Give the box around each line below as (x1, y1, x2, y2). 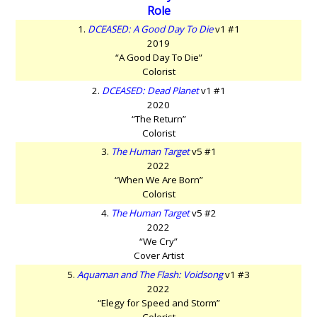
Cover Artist (133, 249, 184, 263)
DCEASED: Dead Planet (101, 83, 199, 97)
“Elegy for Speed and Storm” (97, 296, 220, 309)
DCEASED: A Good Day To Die (87, 23, 213, 36)
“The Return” (131, 112, 186, 125)
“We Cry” (139, 235, 178, 248)
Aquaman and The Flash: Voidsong (77, 267, 223, 281)
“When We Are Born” (114, 173, 203, 187)
